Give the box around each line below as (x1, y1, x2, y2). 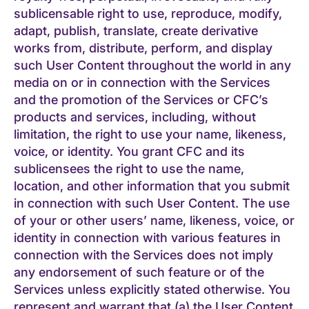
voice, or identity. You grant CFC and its (14, 143, 245, 159)
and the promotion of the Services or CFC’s (14, 92, 268, 107)
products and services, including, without (14, 109, 256, 124)
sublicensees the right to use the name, (14, 161, 244, 176)
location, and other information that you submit (14, 178, 290, 193)
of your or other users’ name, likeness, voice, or (14, 212, 295, 228)
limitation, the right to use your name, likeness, (14, 126, 286, 141)
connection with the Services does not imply (14, 247, 273, 262)
